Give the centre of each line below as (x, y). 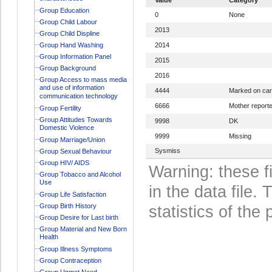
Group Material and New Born (83, 229)
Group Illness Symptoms (76, 249)
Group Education (64, 10)
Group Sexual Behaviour (75, 151)
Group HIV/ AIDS (64, 162)
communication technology (78, 96)
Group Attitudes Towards (76, 119)
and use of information (72, 88)
